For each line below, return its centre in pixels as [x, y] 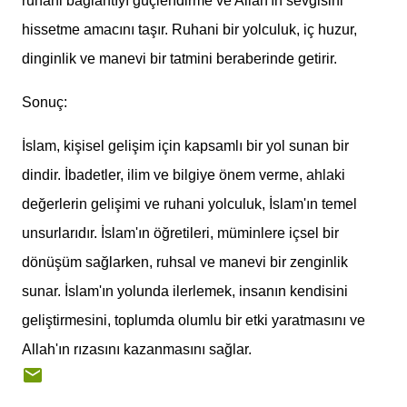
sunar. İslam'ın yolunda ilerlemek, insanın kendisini [185, 292]
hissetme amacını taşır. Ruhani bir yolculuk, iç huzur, [189, 30]
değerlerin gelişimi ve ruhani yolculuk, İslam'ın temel [189, 204]
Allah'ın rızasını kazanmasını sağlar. [137, 350]
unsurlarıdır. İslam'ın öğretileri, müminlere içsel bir [180, 233]
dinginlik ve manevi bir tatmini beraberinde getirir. [179, 59]
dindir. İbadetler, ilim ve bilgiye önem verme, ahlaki [184, 175]
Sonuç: [45, 103]
